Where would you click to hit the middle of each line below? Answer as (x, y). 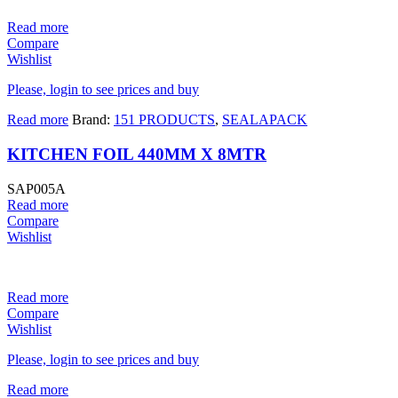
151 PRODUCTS (164, 120)
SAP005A (36, 188)
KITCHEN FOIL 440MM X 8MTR (137, 155)
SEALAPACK (265, 120)
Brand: (93, 120)
